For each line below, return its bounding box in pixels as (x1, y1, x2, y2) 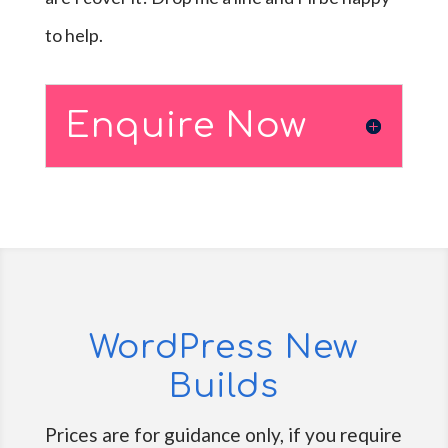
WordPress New (89, 329, 359, 366)
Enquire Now (65, 106, 307, 145)
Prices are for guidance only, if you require (45, 423, 403, 446)
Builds (168, 368, 279, 405)
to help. (44, 24, 103, 46)
